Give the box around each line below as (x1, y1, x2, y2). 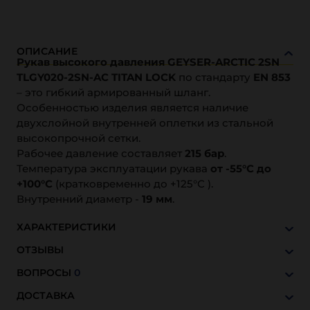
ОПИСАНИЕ (17, 45, 77, 57)
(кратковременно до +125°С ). (53, 177, 213, 190)
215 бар (185, 147, 224, 160)
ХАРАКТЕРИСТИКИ (17, 221, 116, 233)
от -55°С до (210, 162, 271, 175)
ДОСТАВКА (17, 289, 75, 302)
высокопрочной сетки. (17, 131, 140, 145)
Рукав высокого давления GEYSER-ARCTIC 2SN (17, 55, 280, 69)
